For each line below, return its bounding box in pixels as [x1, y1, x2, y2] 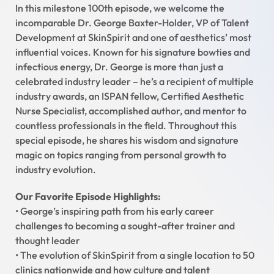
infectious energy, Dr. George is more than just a [15, 61, 223, 73]
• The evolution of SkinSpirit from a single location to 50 [15, 249, 254, 262]
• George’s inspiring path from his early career [15, 205, 214, 218]
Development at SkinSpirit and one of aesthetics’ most [15, 31, 251, 44]
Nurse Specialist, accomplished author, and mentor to [15, 105, 246, 117]
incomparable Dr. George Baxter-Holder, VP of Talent [15, 17, 249, 29]
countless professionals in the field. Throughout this [15, 119, 237, 132]
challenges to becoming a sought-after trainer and [15, 220, 235, 232]
